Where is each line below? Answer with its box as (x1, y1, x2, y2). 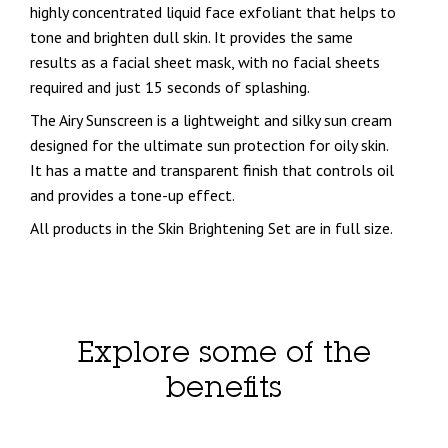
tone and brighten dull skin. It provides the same (30, 26, 353, 47)
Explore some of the (77, 341, 371, 371)
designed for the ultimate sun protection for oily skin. (30, 134, 388, 155)
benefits (166, 376, 282, 406)
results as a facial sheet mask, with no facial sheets (30, 51, 380, 72)
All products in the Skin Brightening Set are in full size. (30, 217, 396, 238)
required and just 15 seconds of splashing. (30, 76, 310, 97)
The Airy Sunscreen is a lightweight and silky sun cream (30, 109, 392, 130)
